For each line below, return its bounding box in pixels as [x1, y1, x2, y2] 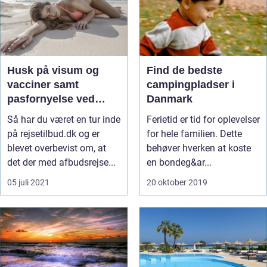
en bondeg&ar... [147, 157, 212, 168]
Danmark [147, 93, 193, 105]
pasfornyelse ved [7, 93, 95, 105]
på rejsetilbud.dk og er [7, 128, 100, 139]
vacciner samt [7, 79, 79, 91]
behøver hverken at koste [147, 142, 251, 154]
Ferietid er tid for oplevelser [147, 114, 260, 125]
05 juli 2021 [7, 178, 49, 187]
